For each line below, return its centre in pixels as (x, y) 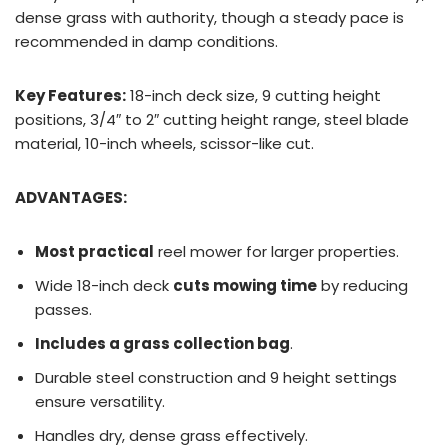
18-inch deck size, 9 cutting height (253, 95)
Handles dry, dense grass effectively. (171, 435)
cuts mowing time (245, 285)
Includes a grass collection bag (162, 343)
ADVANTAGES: (71, 197)
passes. (63, 309)
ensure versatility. (100, 401)
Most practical (94, 251)
